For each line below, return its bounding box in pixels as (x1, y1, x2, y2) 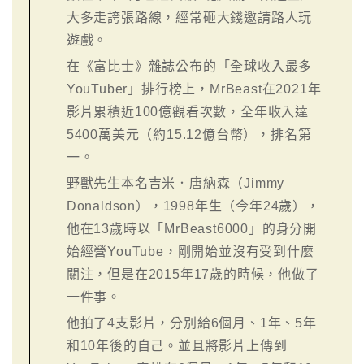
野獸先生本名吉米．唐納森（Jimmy (66, 175, 285, 190)
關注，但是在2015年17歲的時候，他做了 (66, 266, 319, 281)
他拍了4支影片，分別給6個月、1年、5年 (66, 315, 317, 330)
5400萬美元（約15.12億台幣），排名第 (66, 127, 312, 141)
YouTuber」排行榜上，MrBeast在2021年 (66, 81, 322, 96)
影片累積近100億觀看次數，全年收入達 (66, 104, 310, 119)
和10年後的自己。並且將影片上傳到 (66, 338, 288, 353)
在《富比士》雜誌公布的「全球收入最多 (66, 58, 313, 73)
